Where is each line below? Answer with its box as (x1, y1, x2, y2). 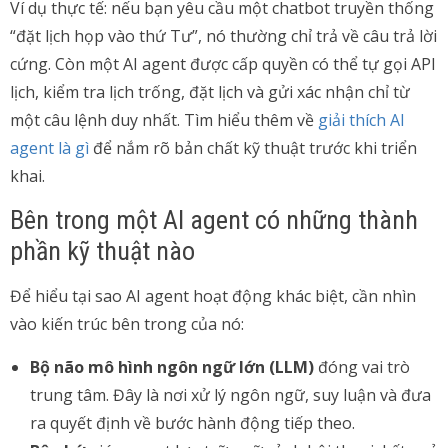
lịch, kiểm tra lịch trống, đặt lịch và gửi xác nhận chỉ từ (10, 81, 410, 103)
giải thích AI (318, 109, 405, 131)
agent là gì (10, 137, 89, 159)
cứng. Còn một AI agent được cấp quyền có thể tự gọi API (10, 53, 436, 75)
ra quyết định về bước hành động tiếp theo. (30, 412, 355, 434)
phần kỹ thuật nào (10, 236, 195, 266)
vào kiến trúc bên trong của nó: (10, 313, 244, 335)
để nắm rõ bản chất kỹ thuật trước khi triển (89, 137, 417, 159)
